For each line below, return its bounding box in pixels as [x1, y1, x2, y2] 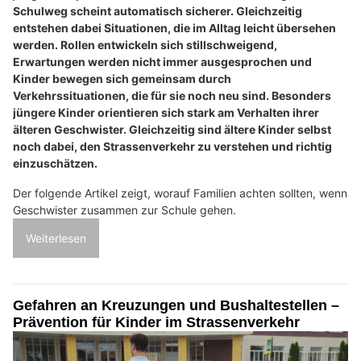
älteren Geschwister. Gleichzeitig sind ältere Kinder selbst [13, 122, 331, 137]
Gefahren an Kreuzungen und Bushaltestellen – [13, 297, 339, 314]
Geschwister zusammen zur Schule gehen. [13, 203, 236, 218]
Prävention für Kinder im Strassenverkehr [13, 314, 300, 331]
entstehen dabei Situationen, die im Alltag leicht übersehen [13, 21, 336, 35]
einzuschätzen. [13, 156, 98, 171]
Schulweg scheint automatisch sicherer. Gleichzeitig [13, 4, 302, 19]
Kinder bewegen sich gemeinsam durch [13, 72, 231, 86]
